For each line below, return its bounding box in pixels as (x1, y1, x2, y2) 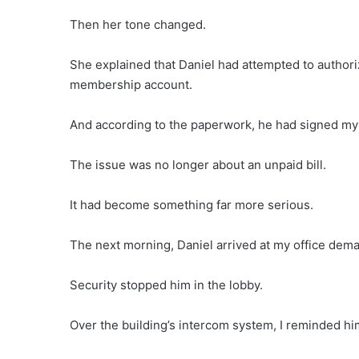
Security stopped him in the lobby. (70, 277, 263, 293)
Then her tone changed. (70, 17, 206, 33)
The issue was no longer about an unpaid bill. (70, 157, 326, 173)
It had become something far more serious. (70, 197, 313, 213)
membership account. (70, 77, 192, 93)
